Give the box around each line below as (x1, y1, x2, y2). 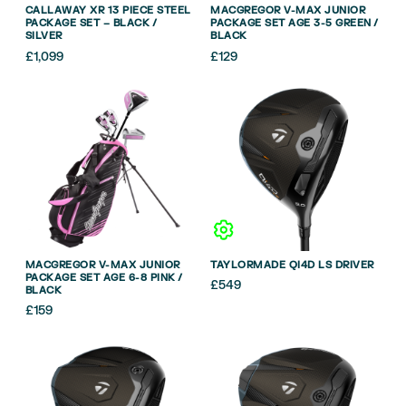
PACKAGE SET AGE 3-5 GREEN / (210, 16, 378, 31)
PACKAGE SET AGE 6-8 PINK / (24, 270, 182, 285)
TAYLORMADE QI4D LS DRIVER (210, 257, 374, 272)
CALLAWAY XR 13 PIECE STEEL (24, 4, 191, 18)
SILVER (24, 29, 63, 43)
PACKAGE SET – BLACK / (24, 16, 156, 31)
